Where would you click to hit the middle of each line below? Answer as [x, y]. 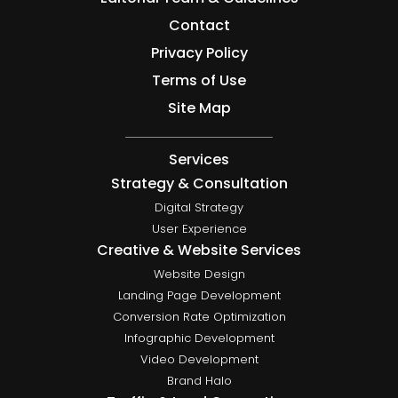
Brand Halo [199, 380]
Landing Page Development [199, 295]
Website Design [199, 274]
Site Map [199, 107]
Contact [199, 25]
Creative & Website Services [199, 250]
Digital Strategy [199, 207]
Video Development [199, 359]
